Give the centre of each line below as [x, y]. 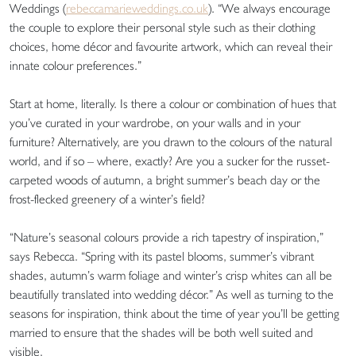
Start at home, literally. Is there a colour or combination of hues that [173, 103]
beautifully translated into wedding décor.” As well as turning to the [172, 294]
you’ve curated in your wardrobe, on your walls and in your [155, 122]
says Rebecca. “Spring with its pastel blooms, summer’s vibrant [162, 256]
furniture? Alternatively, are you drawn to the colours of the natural [171, 141]
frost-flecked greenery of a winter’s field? [110, 199]
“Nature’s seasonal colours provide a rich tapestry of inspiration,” [166, 237]
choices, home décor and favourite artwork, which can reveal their [171, 46]
